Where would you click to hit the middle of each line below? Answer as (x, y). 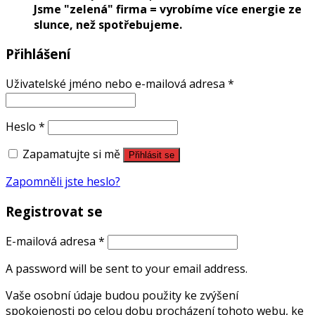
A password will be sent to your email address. (127, 268)
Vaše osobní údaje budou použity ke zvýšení (122, 295)
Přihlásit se (152, 155)
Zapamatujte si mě (71, 154)
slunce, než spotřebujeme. (108, 24)
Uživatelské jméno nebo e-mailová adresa (117, 84)
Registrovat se (54, 211)
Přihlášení (38, 54)
